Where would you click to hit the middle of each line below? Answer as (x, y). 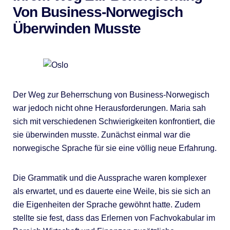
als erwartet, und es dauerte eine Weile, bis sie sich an (111, 191)
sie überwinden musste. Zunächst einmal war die (101, 135)
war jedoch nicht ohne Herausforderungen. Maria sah (109, 108)
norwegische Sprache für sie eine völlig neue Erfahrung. (114, 148)
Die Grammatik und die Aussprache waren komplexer (109, 178)
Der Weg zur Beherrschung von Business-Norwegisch (111, 94)
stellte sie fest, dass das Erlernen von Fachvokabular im (114, 218)
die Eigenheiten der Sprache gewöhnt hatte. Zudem (106, 204)
